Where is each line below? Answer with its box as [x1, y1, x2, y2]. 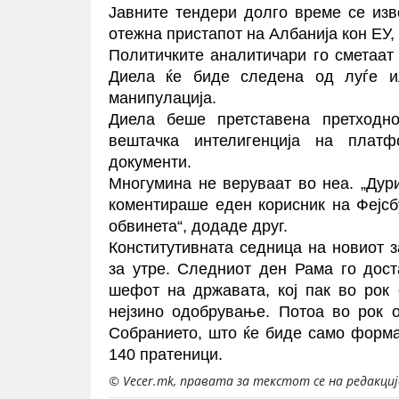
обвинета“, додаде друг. [109, 216, 288, 235]
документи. [109, 152, 191, 171]
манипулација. [109, 88, 216, 107]
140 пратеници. [109, 345, 227, 363]
